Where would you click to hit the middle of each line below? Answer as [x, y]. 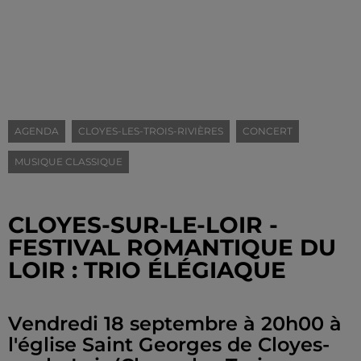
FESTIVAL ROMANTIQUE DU [172, 247]
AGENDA [37, 131]
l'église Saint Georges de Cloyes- [169, 344]
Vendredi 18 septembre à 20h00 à [175, 324]
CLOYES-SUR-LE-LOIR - [143, 225]
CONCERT [268, 131]
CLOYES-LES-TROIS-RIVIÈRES [151, 131]
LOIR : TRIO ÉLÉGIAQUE [147, 270]
